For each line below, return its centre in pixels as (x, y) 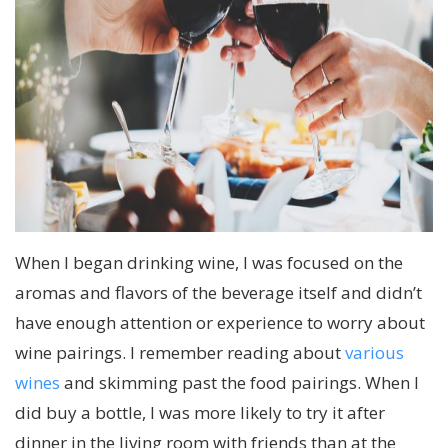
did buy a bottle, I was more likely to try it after (200, 413)
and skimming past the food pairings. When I (239, 383)
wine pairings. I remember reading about (180, 353)
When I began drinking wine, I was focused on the (209, 263)
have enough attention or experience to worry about (220, 323)
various (374, 353)
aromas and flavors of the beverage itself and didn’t (218, 293)
